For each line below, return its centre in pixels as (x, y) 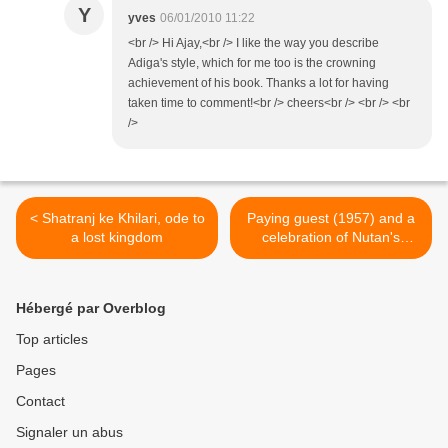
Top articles (52, 339)
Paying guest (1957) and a (331, 218)
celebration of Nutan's (331, 237)
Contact (40, 401)
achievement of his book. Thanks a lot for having (258, 83)
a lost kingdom (117, 237)
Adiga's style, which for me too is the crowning (252, 63)
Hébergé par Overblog (91, 308)
